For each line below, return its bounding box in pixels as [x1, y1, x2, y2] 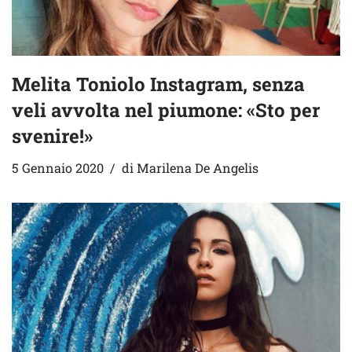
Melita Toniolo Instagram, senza [12, 71, 305, 97]
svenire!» [12, 123, 93, 148]
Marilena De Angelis [137, 159, 258, 176]
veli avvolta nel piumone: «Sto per [12, 97, 320, 123]
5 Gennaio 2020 [12, 159, 104, 176]
